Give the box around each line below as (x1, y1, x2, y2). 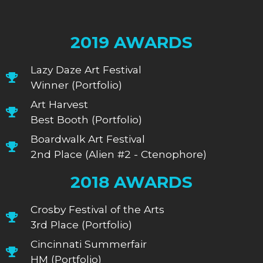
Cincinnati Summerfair (31, 237, 147, 250)
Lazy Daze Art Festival (31, 63, 142, 76)
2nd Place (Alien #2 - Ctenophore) (31, 147, 207, 160)
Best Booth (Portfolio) (31, 113, 143, 126)
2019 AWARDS (70, 32, 193, 52)
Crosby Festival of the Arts (31, 203, 165, 215)
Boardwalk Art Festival (31, 132, 146, 145)
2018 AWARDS (70, 171, 193, 192)
